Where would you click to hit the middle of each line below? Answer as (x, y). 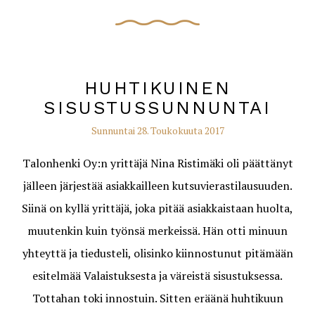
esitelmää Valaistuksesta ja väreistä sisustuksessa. (157, 276)
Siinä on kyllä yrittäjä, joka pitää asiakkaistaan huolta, (157, 208)
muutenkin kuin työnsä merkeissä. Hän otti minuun (157, 231)
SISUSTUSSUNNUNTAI (157, 108)
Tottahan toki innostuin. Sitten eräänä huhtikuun (157, 298)
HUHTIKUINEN (157, 88)
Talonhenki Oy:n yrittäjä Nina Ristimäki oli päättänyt (157, 163)
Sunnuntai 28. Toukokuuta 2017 (157, 130)
